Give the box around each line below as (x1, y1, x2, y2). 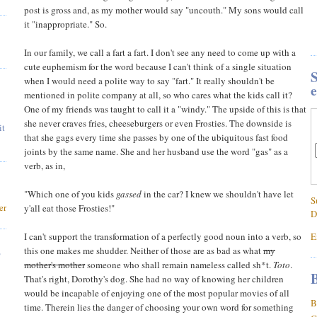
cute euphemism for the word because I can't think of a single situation (24, 59, 292, 73)
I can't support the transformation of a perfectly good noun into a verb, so (24, 229, 301, 243)
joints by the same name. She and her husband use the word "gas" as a (24, 144, 288, 158)
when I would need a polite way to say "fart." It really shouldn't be (24, 74, 275, 87)
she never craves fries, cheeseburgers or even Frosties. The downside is (24, 116, 292, 129)
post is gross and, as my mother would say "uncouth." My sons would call (24, 3, 304, 16)
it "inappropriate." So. (24, 17, 107, 30)
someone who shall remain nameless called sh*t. (85, 258, 273, 271)
